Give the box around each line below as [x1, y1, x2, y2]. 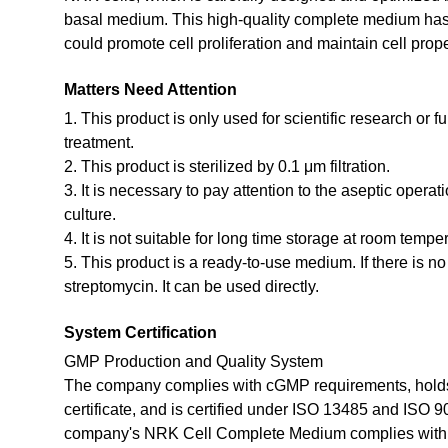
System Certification [63, 323, 217, 341]
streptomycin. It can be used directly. [63, 277, 319, 295]
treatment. [63, 133, 134, 151]
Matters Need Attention [63, 80, 237, 98]
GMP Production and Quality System [63, 352, 323, 370]
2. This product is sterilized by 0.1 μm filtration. [63, 157, 390, 175]
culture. [63, 205, 116, 223]
